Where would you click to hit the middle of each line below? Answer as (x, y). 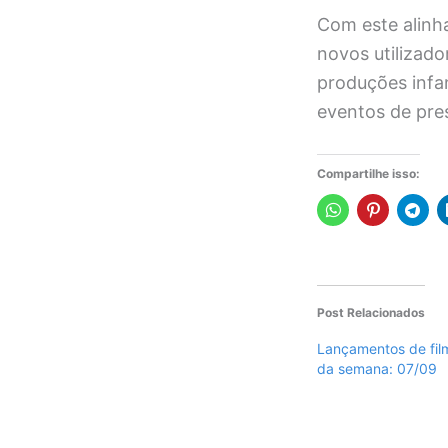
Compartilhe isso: (368, 174)
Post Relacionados (371, 313)
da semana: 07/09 (377, 369)
